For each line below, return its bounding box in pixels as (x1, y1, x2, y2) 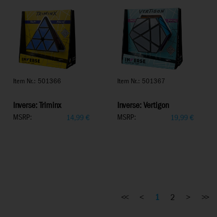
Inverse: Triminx (13, 100, 61, 111)
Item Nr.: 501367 (117, 77, 165, 86)
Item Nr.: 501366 (13, 77, 61, 86)
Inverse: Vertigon (117, 100, 169, 111)
